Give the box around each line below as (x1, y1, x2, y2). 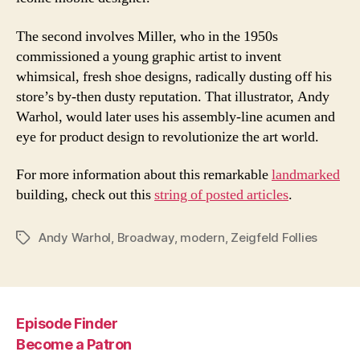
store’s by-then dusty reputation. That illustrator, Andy (16, 87, 329, 106)
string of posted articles (154, 186, 288, 205)
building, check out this (16, 186, 154, 205)
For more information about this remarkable (16, 166, 272, 185)
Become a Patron (16, 336, 132, 354)
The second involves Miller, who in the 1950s (16, 27, 278, 46)
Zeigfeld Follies (231, 230, 318, 246)
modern (180, 230, 225, 246)
